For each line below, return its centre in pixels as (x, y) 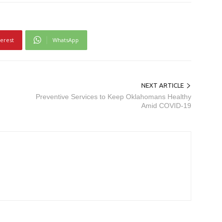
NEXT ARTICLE (163, 85)
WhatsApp (66, 40)
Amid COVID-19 (166, 105)
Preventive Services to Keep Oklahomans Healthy (113, 96)
